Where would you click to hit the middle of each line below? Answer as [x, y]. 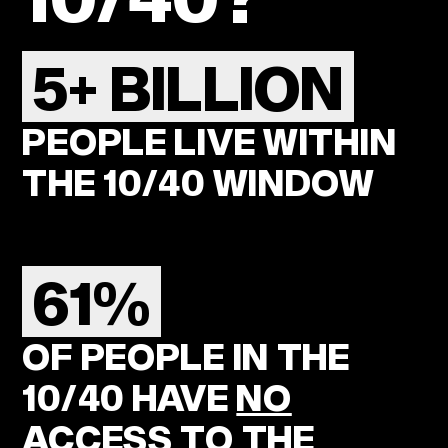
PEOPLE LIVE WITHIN [209, 141]
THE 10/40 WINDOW [198, 182]
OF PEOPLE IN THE [186, 356]
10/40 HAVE [129, 397]
